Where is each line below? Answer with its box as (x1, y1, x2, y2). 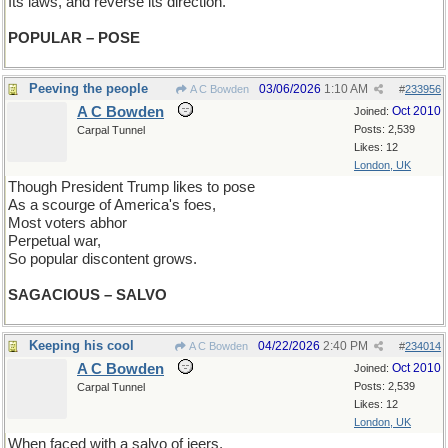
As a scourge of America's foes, (8, 197, 216, 213)
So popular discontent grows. (8, 251, 197, 267)
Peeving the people (29, 81, 148, 96)
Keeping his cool (29, 338, 134, 353)
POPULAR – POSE (8, 30, 140, 46)
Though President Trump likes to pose (8, 179, 255, 195)
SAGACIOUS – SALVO (8, 287, 167, 303)
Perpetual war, (8, 233, 101, 249)
